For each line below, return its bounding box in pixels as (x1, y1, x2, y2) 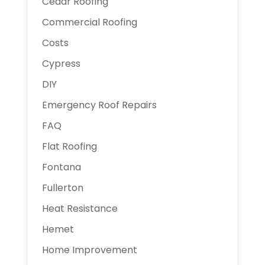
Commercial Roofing (41, 15, 137, 29)
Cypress (41, 57, 80, 70)
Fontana (41, 160, 81, 174)
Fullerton (41, 181, 83, 195)
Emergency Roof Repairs (41, 98, 157, 112)
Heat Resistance (41, 202, 118, 215)
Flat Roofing (41, 140, 97, 153)
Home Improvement (41, 243, 137, 257)
